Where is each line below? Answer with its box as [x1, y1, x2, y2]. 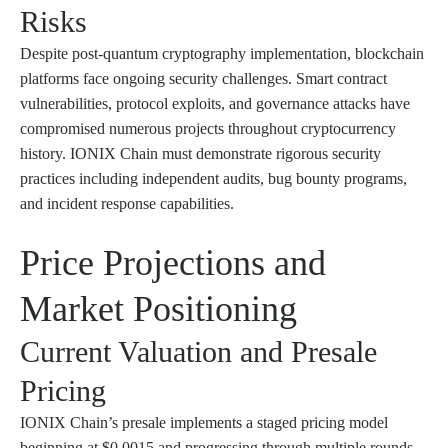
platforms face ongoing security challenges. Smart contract [20, 69, 387, 87]
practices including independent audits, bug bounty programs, [20, 169, 407, 187]
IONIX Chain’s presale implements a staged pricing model [20, 413, 388, 431]
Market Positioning [20, 288, 297, 329]
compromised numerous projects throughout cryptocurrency [20, 119, 396, 137]
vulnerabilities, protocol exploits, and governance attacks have [20, 94, 410, 112]
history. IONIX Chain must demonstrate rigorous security [20, 144, 381, 162]
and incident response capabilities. [20, 194, 234, 212]
